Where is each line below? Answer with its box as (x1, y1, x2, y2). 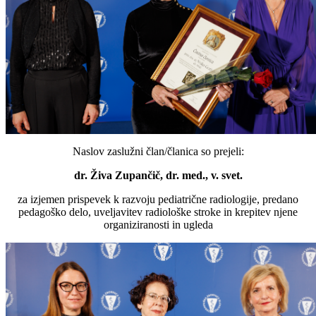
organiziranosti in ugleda (103, 219, 213, 231)
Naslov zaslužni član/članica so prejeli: (72, 145, 244, 158)
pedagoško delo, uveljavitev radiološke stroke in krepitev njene (18, 206, 298, 219)
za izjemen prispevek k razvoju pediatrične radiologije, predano (18, 193, 298, 206)
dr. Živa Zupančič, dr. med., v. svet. (73, 169, 243, 182)
